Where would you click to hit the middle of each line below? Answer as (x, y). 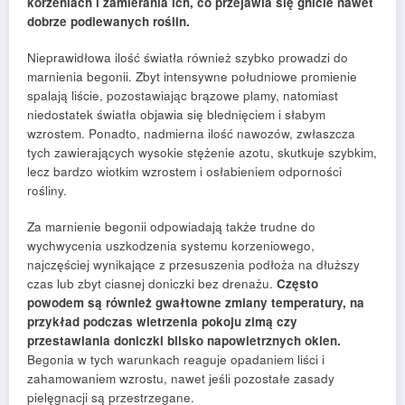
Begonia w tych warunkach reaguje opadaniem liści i (176, 360)
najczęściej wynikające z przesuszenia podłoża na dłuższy (193, 265)
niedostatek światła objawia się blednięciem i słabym (176, 115)
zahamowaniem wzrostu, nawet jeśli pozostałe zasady (181, 379)
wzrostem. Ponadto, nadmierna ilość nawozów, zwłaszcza (191, 134)
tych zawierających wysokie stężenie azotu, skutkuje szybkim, (202, 153)
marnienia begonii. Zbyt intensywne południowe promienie (192, 77)
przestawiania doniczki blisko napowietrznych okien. (184, 341)
